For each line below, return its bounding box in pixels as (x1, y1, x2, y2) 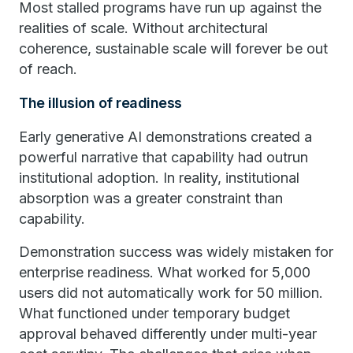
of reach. (19, 61, 77, 77)
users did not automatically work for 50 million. (19, 284, 323, 301)
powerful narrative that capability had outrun (19, 149, 308, 165)
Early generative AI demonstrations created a (19, 128, 312, 145)
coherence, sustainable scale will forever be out (19, 40, 328, 57)
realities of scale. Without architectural (19, 20, 268, 36)
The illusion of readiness (19, 95, 182, 111)
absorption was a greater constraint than (19, 190, 283, 206)
